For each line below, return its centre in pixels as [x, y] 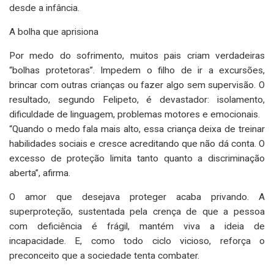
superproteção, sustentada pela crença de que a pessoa [137, 211]
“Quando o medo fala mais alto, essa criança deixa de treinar [137, 129]
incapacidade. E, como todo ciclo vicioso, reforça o [137, 241]
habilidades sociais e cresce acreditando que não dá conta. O [137, 143]
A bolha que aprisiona [54, 31]
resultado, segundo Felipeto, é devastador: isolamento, [137, 99]
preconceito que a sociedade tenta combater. [104, 255]
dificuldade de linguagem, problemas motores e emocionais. [135, 114]
